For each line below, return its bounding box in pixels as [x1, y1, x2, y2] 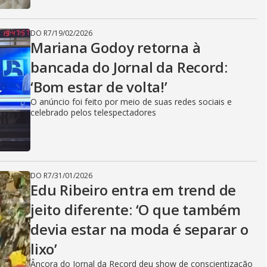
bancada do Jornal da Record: [30, 57, 228, 77]
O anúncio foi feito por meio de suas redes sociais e [30, 96, 232, 107]
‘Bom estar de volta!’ [30, 77, 167, 97]
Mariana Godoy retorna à [30, 38, 201, 57]
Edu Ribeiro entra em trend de [30, 180, 237, 200]
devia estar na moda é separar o [30, 219, 249, 239]
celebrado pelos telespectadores [30, 107, 156, 118]
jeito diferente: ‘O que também [30, 200, 241, 219]
